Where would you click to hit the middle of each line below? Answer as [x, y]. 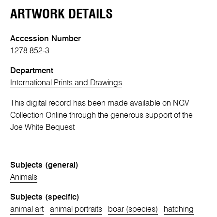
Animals [24, 177]
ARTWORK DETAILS [62, 14]
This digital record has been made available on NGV [100, 103]
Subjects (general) [45, 165]
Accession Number [46, 39]
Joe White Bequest [43, 127]
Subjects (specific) [45, 198]
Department [32, 71]
